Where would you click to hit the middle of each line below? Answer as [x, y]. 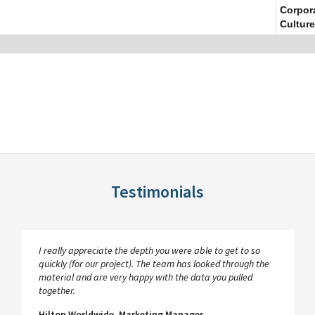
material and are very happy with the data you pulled [146, 277]
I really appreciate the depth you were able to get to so [149, 250]
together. [57, 290]
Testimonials [157, 192]
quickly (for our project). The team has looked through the [154, 264]
